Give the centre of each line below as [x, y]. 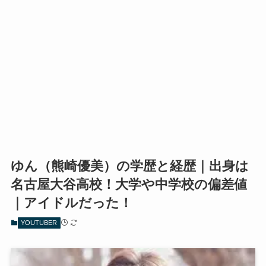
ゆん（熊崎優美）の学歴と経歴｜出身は [129, 166]
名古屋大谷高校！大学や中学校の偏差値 [129, 185]
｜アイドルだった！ [71, 203]
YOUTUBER [39, 223]
